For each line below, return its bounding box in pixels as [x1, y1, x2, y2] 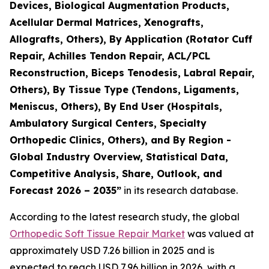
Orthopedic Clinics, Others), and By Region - [10, 134, 231, 146]
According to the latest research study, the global [10, 211, 240, 223]
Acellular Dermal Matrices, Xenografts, [10, 16, 204, 28]
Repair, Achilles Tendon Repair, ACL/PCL [10, 50, 210, 62]
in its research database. [121, 184, 238, 196]
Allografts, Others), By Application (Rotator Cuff [10, 33, 252, 45]
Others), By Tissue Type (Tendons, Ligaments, [10, 83, 239, 95]
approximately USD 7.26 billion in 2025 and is [10, 244, 214, 256]
